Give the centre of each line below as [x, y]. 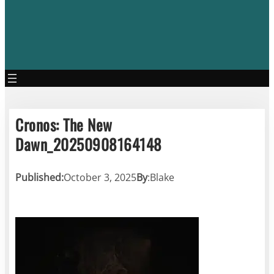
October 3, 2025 [100, 177]
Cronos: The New [64, 124]
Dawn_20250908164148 [89, 144]
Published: [40, 177]
